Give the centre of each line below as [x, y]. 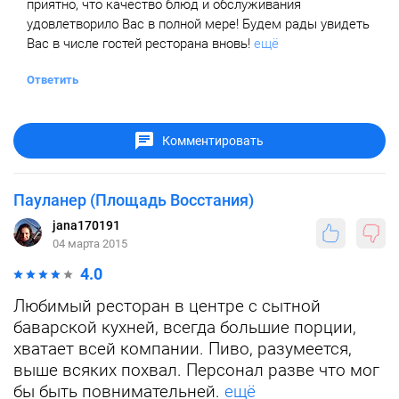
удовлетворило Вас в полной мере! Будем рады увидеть [198, 24]
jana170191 [86, 225]
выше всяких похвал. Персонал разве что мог [196, 370]
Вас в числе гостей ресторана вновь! [138, 44]
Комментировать [213, 141]
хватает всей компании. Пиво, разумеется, [183, 349]
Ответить [53, 80]
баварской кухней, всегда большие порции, [185, 327]
